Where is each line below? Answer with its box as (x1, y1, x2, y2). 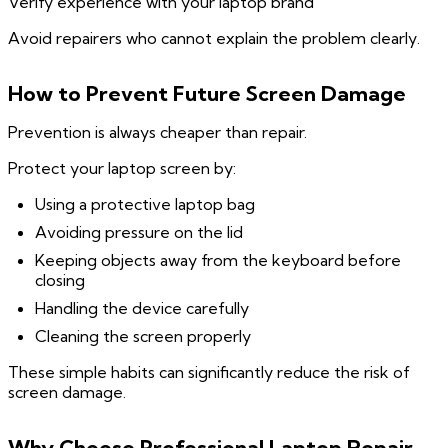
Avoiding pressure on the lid (35, 222, 244, 243)
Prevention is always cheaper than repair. (8, 122, 307, 143)
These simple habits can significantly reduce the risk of (8, 362, 410, 383)
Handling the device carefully (35, 298, 250, 319)
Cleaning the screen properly (35, 326, 252, 347)
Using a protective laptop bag (35, 194, 256, 215)
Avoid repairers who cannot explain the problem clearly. (8, 28, 420, 49)
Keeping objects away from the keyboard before (35, 250, 402, 271)
